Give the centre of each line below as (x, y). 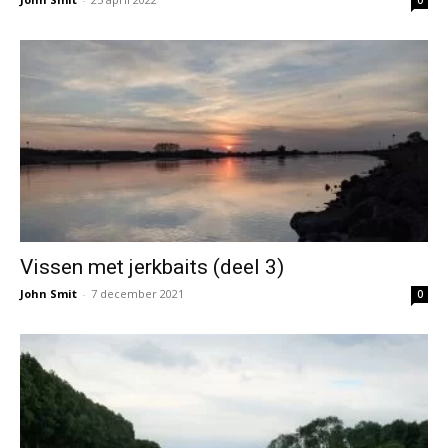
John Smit (48, 293)
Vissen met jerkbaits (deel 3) (152, 266)
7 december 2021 (137, 293)
